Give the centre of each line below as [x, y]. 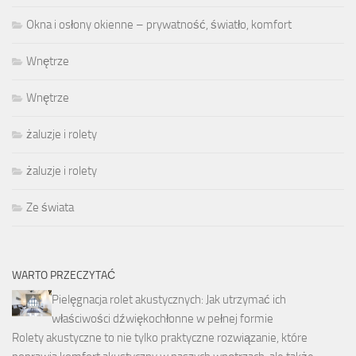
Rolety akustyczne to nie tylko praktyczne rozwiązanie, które [160, 337]
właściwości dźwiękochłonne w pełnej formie [163, 318]
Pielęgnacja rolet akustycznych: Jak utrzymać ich [169, 299]
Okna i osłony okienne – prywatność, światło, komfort [159, 24]
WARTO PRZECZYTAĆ [64, 275]
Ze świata [50, 207]
